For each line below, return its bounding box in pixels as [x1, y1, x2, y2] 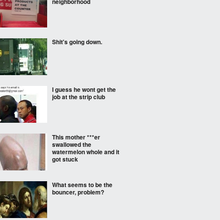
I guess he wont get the [52, 85, 116, 94]
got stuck [52, 155, 78, 164]
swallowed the [52, 140, 91, 149]
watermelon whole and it [52, 147, 119, 156]
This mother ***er [52, 133, 100, 141]
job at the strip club [52, 92, 105, 101]
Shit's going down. [52, 37, 102, 46]
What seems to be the [52, 180, 112, 189]
